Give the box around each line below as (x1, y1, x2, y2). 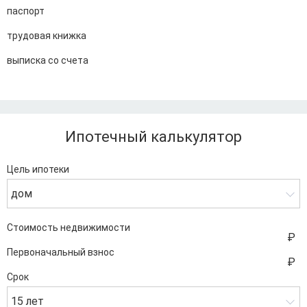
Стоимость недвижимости (7, 222, 130, 233)
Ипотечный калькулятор (65, 128, 242, 145)
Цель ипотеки (7, 164, 69, 175)
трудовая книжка (7, 30, 86, 41)
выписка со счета (7, 55, 88, 66)
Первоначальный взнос (7, 247, 114, 258)
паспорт (7, 5, 45, 16)
